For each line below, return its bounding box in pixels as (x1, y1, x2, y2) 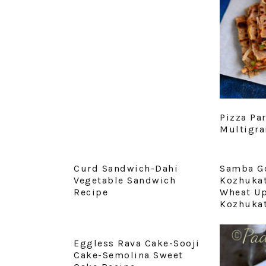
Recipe (74, 186, 108, 198)
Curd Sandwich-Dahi (74, 163, 178, 175)
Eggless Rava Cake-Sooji (74, 237, 200, 249)
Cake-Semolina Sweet (74, 249, 183, 261)
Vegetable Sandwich (74, 175, 176, 186)
